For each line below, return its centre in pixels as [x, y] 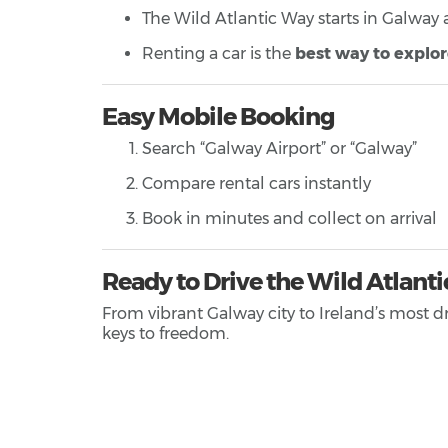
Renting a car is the [218, 54]
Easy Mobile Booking [218, 117]
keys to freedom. [165, 334]
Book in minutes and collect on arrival [289, 219]
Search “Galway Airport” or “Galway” [279, 149]
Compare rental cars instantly [256, 184]
